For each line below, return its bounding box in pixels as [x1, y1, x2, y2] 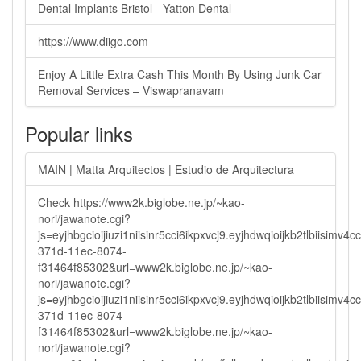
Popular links [25, 119, 133, 147]
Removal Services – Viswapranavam [38, 82, 224, 98]
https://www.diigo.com [38, 33, 148, 49]
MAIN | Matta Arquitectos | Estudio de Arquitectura [38, 161, 294, 177]
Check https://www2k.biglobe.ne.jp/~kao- [38, 194, 245, 210]
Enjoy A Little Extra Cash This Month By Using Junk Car [38, 66, 322, 82]
